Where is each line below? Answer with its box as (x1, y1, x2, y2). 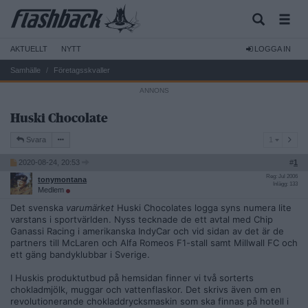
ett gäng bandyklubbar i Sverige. (10, 249, 150, 260)
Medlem (38, 186, 66, 194)
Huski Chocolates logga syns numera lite (114, 202, 291, 213)
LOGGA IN (252, 45, 291, 53)
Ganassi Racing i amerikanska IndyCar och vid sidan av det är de (10, 225, 284, 236)
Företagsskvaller (54, 66, 110, 74)
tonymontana (38, 175, 87, 184)
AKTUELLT (10, 45, 47, 53)
